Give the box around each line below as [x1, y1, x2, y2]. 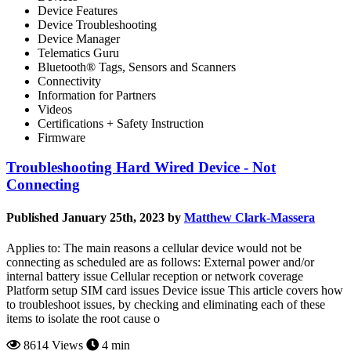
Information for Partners [38, 88, 156, 102]
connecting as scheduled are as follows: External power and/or [6, 255, 314, 269]
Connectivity [38, 74, 101, 88]
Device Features [38, 3, 118, 17]
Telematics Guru [38, 45, 119, 60]
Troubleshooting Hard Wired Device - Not [6, 159, 276, 176]
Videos [38, 102, 72, 116]
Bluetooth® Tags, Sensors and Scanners [38, 60, 236, 74]
